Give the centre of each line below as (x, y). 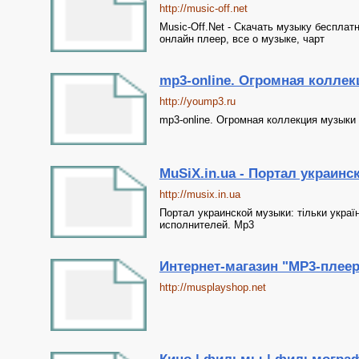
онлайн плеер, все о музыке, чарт (242, 39)
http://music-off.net (203, 8)
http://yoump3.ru (197, 101)
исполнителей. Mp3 (206, 225)
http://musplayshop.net (212, 287)
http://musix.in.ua (200, 194)
